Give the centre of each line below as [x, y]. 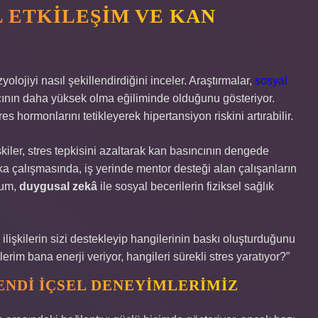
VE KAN [173, 16]
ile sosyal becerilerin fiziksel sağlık [186, 186]
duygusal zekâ [58, 186]
